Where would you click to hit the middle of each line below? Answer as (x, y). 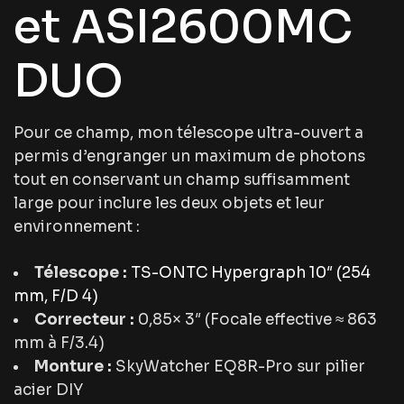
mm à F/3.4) (59, 344)
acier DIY (48, 390)
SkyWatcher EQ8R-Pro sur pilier (239, 367)
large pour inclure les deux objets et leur (169, 204)
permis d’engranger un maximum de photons (189, 157)
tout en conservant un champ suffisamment (182, 180)
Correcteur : (84, 320)
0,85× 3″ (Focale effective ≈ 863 (256, 320)
